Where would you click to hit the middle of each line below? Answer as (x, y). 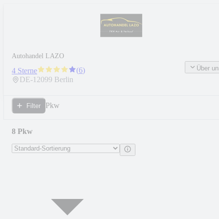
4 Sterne (24, 71)
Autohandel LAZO (38, 56)
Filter (33, 106)
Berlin (64, 80)
